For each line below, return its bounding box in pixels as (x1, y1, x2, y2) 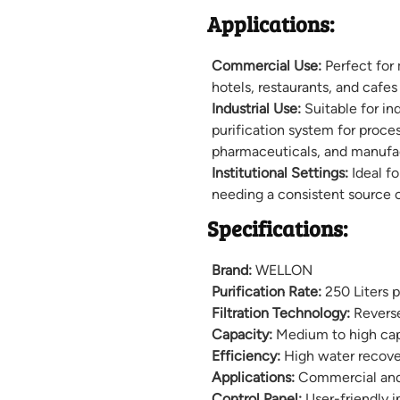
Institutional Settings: (211, 164, 348, 182)
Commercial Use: (211, 57, 321, 75)
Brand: (211, 262, 252, 279)
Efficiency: (211, 347, 280, 365)
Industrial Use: (211, 100, 301, 118)
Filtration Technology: (211, 304, 350, 322)
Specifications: (206, 213, 347, 244)
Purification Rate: (211, 283, 321, 301)
